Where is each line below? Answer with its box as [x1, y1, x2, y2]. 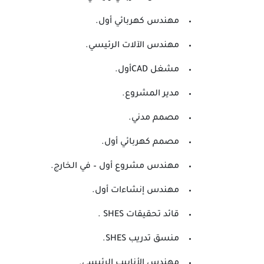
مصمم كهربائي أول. [101, 138, 179, 147]
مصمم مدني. [128, 114, 179, 123]
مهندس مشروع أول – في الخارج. [51, 162, 179, 171]
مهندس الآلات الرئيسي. [85, 41, 179, 51]
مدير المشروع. [122, 90, 179, 99]
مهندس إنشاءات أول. [92, 186, 179, 196]
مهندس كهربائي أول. [95, 17, 179, 27]
